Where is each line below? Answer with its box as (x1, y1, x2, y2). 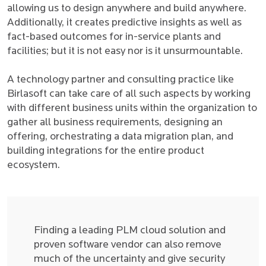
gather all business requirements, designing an (7, 117, 223, 128)
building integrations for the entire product (7, 145, 204, 157)
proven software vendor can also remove (34, 239, 221, 251)
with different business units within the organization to (7, 103, 257, 114)
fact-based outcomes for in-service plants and (7, 31, 221, 43)
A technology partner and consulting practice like (7, 74, 234, 85)
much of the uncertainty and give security (34, 254, 225, 265)
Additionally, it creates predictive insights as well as (7, 17, 242, 28)
